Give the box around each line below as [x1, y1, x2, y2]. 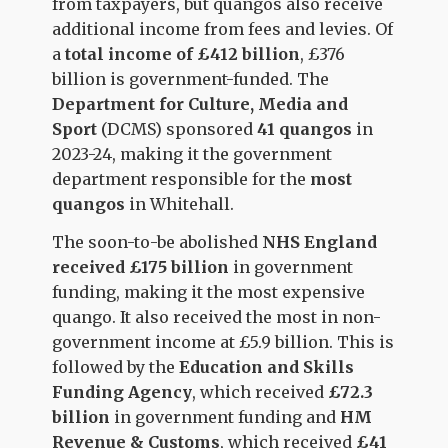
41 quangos [257, 119, 353, 140]
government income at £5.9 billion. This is [52, 331, 395, 352]
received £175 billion [52, 256, 230, 277]
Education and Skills [179, 356, 355, 377]
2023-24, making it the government [52, 144, 333, 165]
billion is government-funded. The [52, 69, 330, 90]
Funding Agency [52, 381, 193, 402]
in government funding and [114, 406, 341, 427]
